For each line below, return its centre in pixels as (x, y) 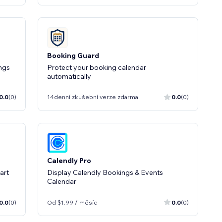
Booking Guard (73, 55)
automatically (69, 76)
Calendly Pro (69, 161)
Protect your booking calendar (97, 67)
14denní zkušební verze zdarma (93, 97)
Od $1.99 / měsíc (72, 202)
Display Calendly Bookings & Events (105, 172)
